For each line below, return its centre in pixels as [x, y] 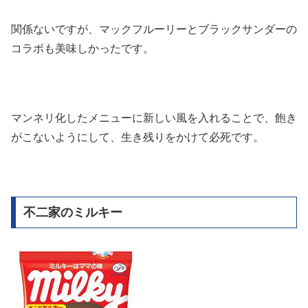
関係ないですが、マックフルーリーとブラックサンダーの [154, 29]
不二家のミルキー [73, 213]
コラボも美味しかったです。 [82, 48]
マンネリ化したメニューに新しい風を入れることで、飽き [154, 118]
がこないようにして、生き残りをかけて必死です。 [137, 137]
